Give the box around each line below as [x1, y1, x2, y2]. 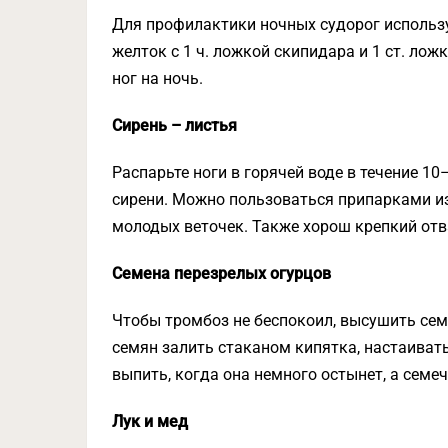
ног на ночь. [112, 69, 203, 88]
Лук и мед [112, 412, 188, 431]
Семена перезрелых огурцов [112, 264, 331, 283]
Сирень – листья [112, 116, 237, 135]
